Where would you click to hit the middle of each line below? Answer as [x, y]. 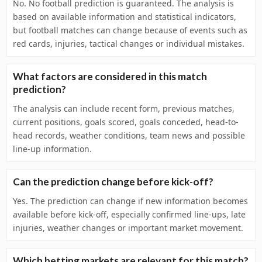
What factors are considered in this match [110, 76]
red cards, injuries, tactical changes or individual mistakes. [129, 44]
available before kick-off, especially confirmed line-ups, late [129, 214]
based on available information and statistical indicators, [125, 17]
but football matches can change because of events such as [130, 30]
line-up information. [52, 149]
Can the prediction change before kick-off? [113, 182]
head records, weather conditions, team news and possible [129, 135]
